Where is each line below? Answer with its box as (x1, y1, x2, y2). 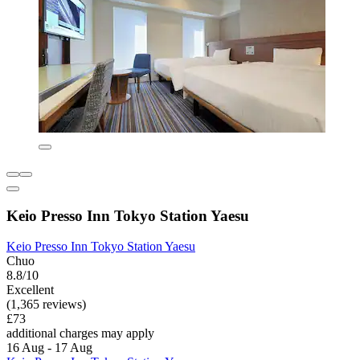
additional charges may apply (6, 326, 154, 341)
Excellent (6, 283, 54, 297)
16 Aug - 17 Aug (6, 341, 92, 355)
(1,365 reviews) (6, 297, 86, 312)
